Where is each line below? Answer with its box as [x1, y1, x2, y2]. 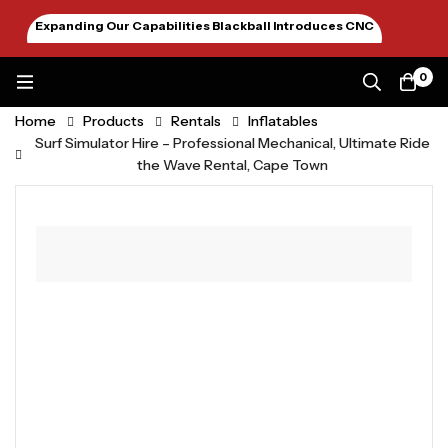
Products [83, 112, 144, 130]
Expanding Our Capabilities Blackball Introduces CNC [35, 18, 374, 33]
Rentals [171, 112, 221, 130]
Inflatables [248, 112, 318, 130]
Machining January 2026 [127, 42, 282, 57]
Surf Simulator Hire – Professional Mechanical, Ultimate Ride [34, 134, 430, 152]
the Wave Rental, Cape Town [136, 156, 328, 174]
